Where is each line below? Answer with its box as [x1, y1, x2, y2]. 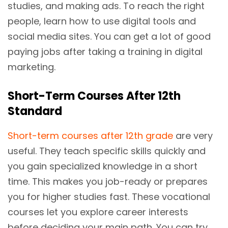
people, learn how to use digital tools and [8, 14, 196, 27]
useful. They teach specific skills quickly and [8, 144, 206, 157]
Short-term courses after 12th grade [8, 129, 173, 142]
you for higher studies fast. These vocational [8, 190, 210, 203]
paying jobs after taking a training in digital [8, 45, 203, 58]
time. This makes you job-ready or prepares [8, 175, 208, 188]
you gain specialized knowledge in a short [8, 159, 197, 173]
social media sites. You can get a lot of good [8, 30, 211, 43]
